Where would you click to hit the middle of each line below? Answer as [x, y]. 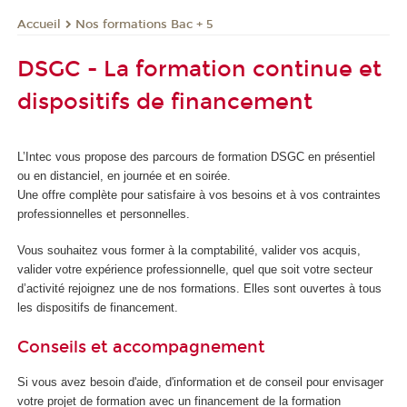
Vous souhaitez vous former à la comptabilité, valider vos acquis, [189, 251]
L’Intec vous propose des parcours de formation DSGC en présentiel [196, 156]
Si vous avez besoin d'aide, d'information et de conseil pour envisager [200, 382]
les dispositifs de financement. [98, 308]
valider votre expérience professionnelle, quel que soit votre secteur [195, 270]
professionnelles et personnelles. [104, 213]
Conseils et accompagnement [141, 347]
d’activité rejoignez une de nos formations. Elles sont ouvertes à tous [199, 289]
